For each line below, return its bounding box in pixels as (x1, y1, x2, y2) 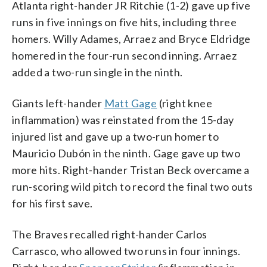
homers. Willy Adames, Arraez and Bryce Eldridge (12, 32, 251, 45)
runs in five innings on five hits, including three (12, 15, 237, 29)
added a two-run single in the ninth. (12, 65, 183, 79)
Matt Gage (104, 96, 157, 110)
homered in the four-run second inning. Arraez (12, 48, 237, 62)
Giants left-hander (12, 96, 104, 110)
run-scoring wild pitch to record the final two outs (12, 179, 253, 193)
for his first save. (12, 196, 93, 210)
